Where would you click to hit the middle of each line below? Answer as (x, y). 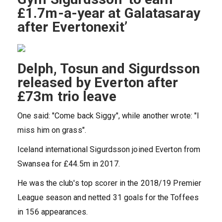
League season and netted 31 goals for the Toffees (108, 198)
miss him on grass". (52, 130)
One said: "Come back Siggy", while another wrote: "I (109, 116)
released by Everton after (98, 83)
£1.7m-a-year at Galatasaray (109, 13)
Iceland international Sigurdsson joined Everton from (109, 150)
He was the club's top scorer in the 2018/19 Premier (110, 183)
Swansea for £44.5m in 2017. (69, 164)
